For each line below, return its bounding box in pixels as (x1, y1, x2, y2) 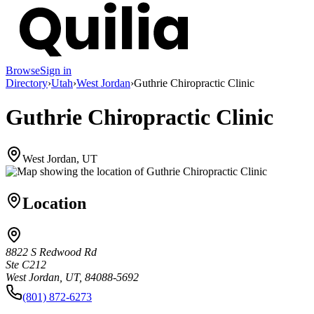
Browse (6, 64, 40, 76)
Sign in (40, 64, 71, 76)
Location (22, 193, 86, 212)
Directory (6, 76, 48, 89)
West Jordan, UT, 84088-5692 (6, 271, 139, 284)
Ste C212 (6, 259, 46, 271)
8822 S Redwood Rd (6, 246, 97, 259)
